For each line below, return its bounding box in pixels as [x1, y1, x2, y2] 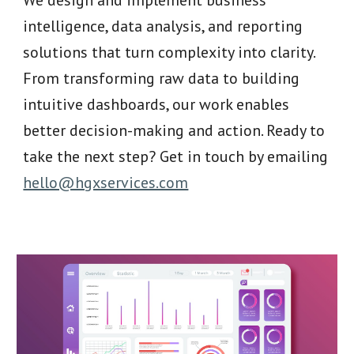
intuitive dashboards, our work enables [23, 94, 290, 115]
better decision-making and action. [23, 120, 267, 141]
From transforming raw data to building [23, 68, 300, 88]
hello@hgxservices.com [23, 172, 189, 193]
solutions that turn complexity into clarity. [23, 42, 315, 62]
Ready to [266, 120, 326, 141]
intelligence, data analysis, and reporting [23, 16, 303, 36]
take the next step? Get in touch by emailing [23, 146, 329, 167]
